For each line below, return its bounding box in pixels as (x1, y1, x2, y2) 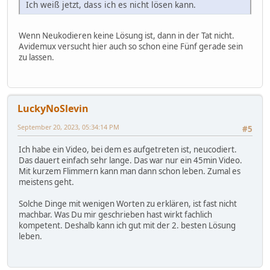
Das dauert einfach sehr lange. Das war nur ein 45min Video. (19, 155, 242, 166)
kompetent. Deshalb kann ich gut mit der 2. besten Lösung (19, 220, 236, 231)
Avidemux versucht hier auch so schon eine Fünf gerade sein (19, 40, 243, 52)
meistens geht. (19, 177, 74, 188)
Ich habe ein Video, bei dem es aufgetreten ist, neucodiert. (19, 144, 237, 155)
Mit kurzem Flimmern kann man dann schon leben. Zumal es (19, 166, 240, 177)
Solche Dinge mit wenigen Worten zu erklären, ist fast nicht (19, 198, 237, 210)
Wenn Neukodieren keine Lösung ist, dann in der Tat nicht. (19, 30, 234, 41)
